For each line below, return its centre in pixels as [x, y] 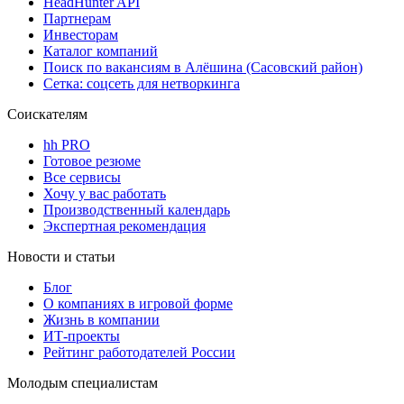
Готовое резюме [92, 161]
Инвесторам [81, 35]
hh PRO [67, 145]
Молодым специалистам [83, 383]
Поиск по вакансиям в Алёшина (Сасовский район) [203, 68]
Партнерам [77, 19]
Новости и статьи [61, 257]
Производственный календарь [137, 210]
